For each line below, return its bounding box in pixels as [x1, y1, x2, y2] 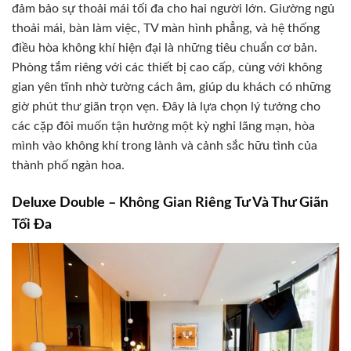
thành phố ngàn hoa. [12, 158, 125, 172]
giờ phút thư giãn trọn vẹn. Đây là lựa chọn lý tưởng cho [12, 100, 320, 113]
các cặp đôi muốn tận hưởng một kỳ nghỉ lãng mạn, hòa [12, 119, 315, 132]
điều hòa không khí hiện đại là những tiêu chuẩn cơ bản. [12, 41, 317, 54]
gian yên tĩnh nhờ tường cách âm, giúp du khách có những [12, 80, 331, 93]
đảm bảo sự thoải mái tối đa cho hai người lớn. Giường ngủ [12, 2, 335, 15]
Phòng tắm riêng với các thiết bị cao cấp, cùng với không [12, 60, 322, 74]
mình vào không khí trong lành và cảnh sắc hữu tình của [12, 139, 317, 152]
